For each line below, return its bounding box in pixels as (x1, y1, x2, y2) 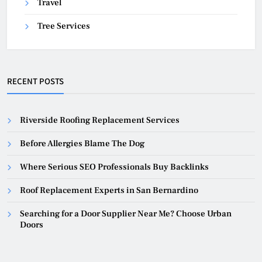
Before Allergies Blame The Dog (20, 138, 144, 150)
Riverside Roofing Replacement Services (20, 115, 180, 126)
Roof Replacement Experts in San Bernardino (20, 185, 198, 196)
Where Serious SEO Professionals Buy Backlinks (20, 161, 209, 173)
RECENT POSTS (7, 75, 64, 87)
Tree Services (37, 20, 90, 32)
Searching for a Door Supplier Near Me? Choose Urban (20, 208, 232, 220)
